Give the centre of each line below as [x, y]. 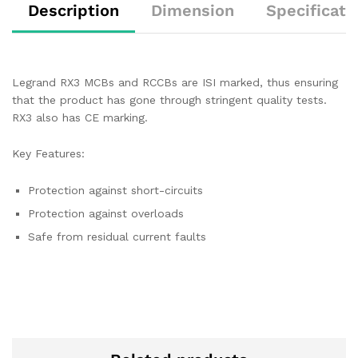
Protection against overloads [106, 214]
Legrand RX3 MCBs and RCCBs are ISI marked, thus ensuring [175, 82]
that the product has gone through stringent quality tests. [169, 99]
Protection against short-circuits [115, 191]
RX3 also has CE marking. [80, 117]
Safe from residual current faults [117, 237]
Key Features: [48, 154]
